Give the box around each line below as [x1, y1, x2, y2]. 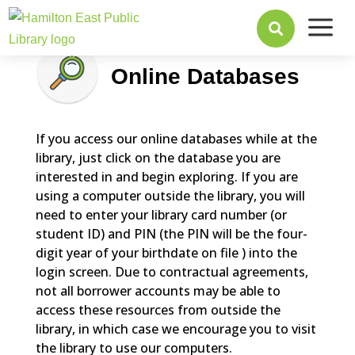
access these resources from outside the [35, 301, 281, 319]
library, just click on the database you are [35, 149, 281, 166]
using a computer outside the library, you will [35, 187, 305, 204]
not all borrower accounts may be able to [35, 282, 281, 300]
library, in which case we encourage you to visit [35, 320, 316, 338]
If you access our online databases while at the [35, 130, 317, 147]
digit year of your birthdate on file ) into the [35, 244, 297, 261]
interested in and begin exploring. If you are [35, 168, 298, 185]
